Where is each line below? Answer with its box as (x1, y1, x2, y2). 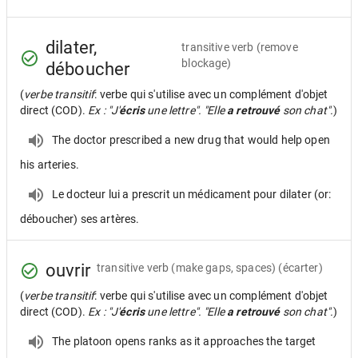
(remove (256, 41, 298, 54)
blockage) (181, 57, 232, 70)
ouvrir (46, 261, 90, 280)
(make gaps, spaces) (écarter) (171, 261, 323, 274)
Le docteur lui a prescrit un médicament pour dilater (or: (52, 187, 332, 201)
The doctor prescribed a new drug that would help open (52, 133, 330, 146)
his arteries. (20, 158, 79, 171)
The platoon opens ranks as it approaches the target (52, 334, 316, 348)
